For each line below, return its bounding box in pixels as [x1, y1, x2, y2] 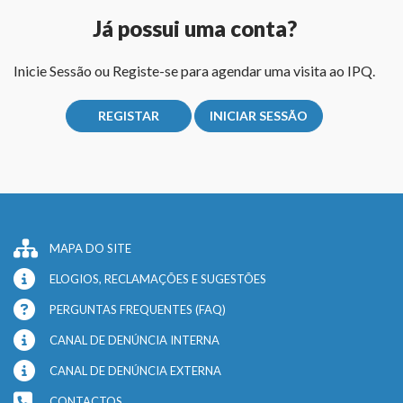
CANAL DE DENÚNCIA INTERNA [49, 332, 219, 347]
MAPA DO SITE [49, 240, 131, 255]
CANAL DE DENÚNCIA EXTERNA [49, 363, 221, 378]
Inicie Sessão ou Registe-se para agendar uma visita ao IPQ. [13, 61, 375, 79]
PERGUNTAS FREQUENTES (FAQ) [49, 301, 226, 317]
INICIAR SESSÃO [210, 107, 308, 123]
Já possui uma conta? [92, 14, 297, 41]
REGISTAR [98, 107, 159, 123]
